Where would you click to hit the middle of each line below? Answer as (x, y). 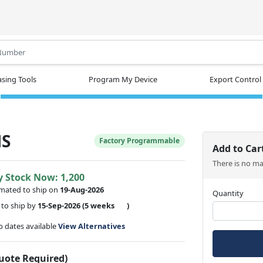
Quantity (228, 193)
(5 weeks (99, 205)
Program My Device (123, 79)
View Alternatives (92, 226)
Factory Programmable (140, 140)
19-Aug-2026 (82, 189)
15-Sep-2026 (59, 205)
